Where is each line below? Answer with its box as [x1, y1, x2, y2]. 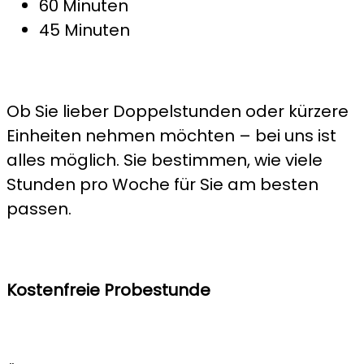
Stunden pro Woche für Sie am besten [6, 172, 318, 196]
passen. [6, 197, 71, 220]
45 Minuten [39, 18, 130, 41]
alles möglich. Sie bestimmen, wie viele [6, 148, 323, 171]
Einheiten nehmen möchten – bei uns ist [6, 123, 336, 147]
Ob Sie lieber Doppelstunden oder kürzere [6, 99, 349, 123]
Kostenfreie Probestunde [6, 278, 210, 301]
